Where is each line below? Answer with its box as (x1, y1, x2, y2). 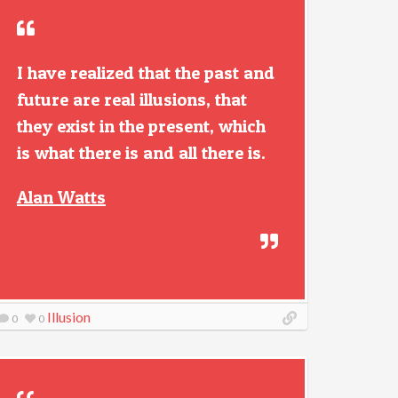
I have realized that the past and (17, 62, 275, 84)
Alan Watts (17, 187, 106, 208)
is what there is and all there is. (17, 142, 266, 163)
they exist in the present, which (17, 115, 266, 137)
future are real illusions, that (17, 89, 247, 110)
